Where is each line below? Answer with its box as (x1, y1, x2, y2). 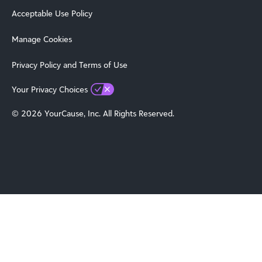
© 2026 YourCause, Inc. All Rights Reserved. (12, 108, 174, 119)
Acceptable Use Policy (12, 8, 92, 19)
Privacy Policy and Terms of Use (12, 60, 127, 70)
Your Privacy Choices (12, 84, 88, 95)
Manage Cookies (12, 34, 72, 44)
